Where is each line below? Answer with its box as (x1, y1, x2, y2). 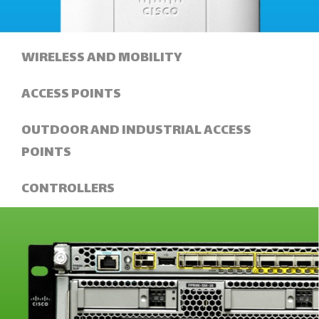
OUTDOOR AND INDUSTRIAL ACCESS (21, 118, 251, 142)
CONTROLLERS (21, 177, 115, 201)
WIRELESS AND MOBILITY (21, 46, 182, 70)
